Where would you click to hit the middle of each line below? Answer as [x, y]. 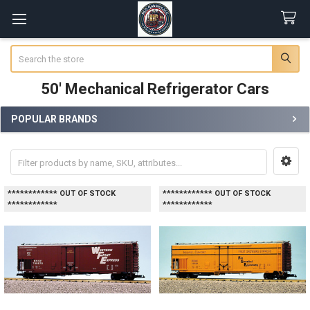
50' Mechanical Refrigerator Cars [155, 89]
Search [24, 51]
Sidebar [33, 134]
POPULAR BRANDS [54, 119]
